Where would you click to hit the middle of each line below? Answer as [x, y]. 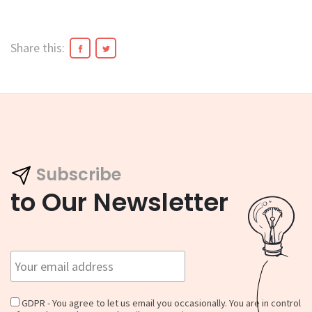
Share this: [38, 47]
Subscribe [79, 174]
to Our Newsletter [119, 203]
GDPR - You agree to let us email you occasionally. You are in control [160, 303]
